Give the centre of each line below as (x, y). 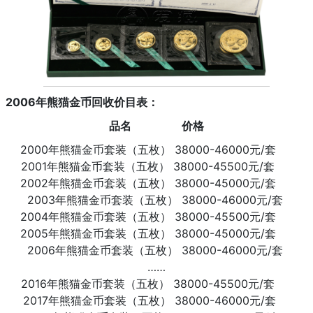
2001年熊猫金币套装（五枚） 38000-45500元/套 (156, 166)
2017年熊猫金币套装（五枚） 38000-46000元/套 (156, 300)
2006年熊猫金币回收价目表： (85, 102)
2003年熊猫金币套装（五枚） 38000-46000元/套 (156, 199)
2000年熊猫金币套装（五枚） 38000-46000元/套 (156, 149)
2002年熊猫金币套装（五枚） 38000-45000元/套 (156, 183)
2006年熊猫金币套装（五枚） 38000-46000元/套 (156, 250)
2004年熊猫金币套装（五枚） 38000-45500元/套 (156, 216)
